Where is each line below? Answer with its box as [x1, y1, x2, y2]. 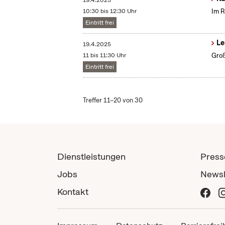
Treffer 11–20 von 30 [83, 96, 143, 105]
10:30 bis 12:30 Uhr [83, 7, 137, 16]
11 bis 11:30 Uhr [83, 51, 127, 60]
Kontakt [57, 186, 88, 198]
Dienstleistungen [57, 151, 126, 163]
